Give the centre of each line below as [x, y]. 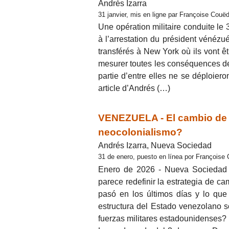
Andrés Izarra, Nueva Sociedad [155, 146]
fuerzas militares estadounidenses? [162, 218]
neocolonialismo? [140, 132]
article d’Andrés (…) [134, 88]
